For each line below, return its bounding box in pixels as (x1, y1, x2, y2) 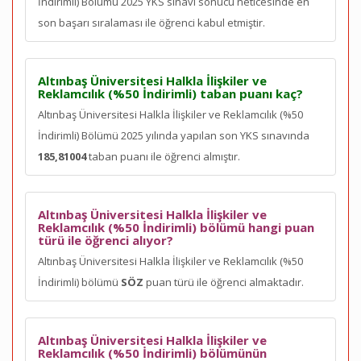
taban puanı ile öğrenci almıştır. (86, 149, 240, 164)
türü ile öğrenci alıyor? (38, 232, 173, 248)
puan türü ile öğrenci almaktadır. (143, 275, 304, 289)
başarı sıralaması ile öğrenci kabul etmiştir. (59, 15, 265, 30)
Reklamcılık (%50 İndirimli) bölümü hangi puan (38, 219, 314, 235)
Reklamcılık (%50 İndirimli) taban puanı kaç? (38, 85, 303, 102)
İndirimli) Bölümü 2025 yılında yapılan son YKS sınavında (38, 128, 309, 143)
